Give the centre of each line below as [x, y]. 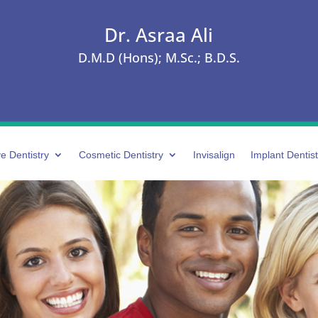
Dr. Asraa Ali [159, 35]
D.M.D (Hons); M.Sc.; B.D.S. [159, 57]
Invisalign [214, 155]
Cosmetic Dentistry [121, 155]
